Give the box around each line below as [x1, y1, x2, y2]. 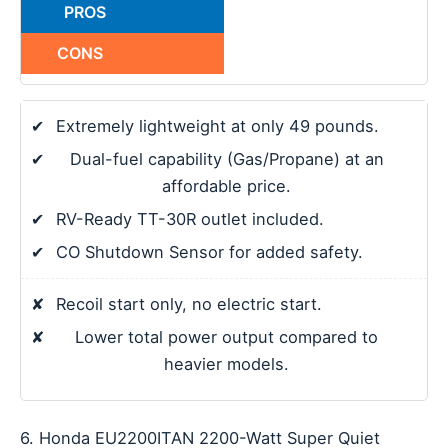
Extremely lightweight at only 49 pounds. [56, 116, 379, 137]
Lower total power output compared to [75, 327, 378, 348]
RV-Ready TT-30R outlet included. [56, 209, 324, 230]
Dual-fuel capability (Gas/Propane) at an [69, 149, 384, 170]
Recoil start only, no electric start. [56, 294, 322, 315]
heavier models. [164, 354, 289, 375]
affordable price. [162, 176, 291, 197]
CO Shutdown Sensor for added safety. [56, 242, 363, 263]
